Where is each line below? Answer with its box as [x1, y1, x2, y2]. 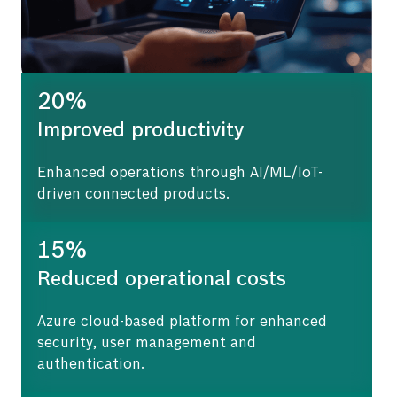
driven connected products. [36, 188, 230, 202]
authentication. [36, 358, 144, 372]
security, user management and [36, 337, 256, 351]
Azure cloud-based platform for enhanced [36, 315, 327, 330]
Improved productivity [36, 121, 244, 141]
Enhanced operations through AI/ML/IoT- [36, 167, 323, 181]
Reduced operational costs [36, 270, 286, 290]
